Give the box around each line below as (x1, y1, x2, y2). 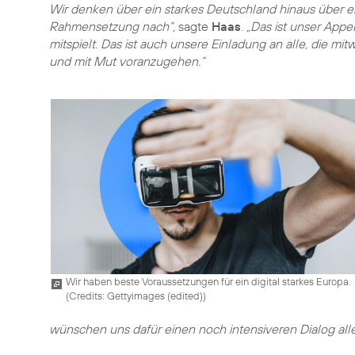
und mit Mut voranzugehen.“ (49, 53, 204, 69)
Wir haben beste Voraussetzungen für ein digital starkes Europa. (66, 274, 351, 288)
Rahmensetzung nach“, (49, 18, 175, 34)
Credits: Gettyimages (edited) (69, 288, 203, 302)
